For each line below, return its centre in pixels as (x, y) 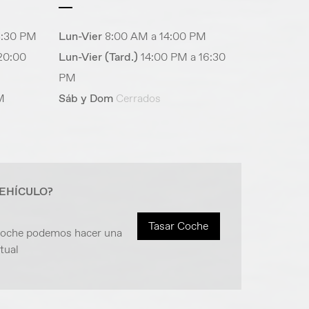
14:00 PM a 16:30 (183, 57)
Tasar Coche (178, 226)
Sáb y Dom (86, 99)
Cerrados (139, 99)
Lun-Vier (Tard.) (99, 57)
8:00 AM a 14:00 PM (156, 37)
